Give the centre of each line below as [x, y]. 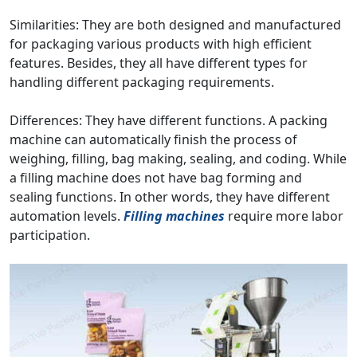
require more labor [284, 216]
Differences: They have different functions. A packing [169, 120]
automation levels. [67, 216]
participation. [50, 235]
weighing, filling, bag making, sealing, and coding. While [178, 159]
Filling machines [174, 216]
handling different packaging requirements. [142, 82]
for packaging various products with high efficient [161, 44]
